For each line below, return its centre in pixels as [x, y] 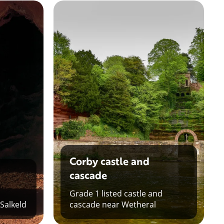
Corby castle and [109, 161]
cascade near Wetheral [113, 204]
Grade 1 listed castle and [116, 193]
